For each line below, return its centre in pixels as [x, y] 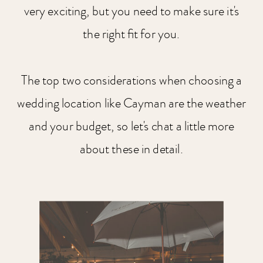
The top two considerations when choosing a [131, 80]
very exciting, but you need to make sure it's [131, 11]
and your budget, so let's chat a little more [131, 127]
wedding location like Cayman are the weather [131, 103]
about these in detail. [131, 150]
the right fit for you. [131, 35]
